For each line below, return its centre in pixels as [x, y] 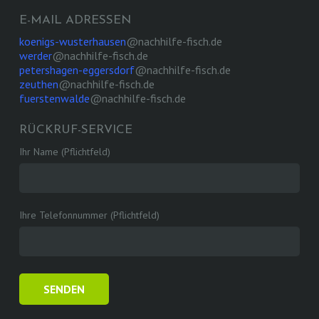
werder [35, 55]
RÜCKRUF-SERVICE [75, 130]
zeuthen [38, 84]
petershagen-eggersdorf [77, 69]
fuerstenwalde [54, 98]
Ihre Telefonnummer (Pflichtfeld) [89, 215]
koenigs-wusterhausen [72, 41]
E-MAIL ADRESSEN [75, 20]
